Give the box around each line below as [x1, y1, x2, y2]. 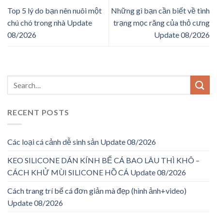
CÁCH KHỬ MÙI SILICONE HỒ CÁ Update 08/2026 [7, 167, 186, 177]
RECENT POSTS [7, 108, 69, 117]
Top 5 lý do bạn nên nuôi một [7, 6, 102, 15]
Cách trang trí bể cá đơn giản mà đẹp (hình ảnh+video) [7, 186, 186, 195]
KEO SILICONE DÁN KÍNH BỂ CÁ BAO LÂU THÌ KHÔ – [7, 155, 200, 165]
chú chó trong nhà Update [7, 18, 92, 28]
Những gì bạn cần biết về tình [111, 6, 210, 15]
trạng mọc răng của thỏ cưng [113, 18, 210, 28]
